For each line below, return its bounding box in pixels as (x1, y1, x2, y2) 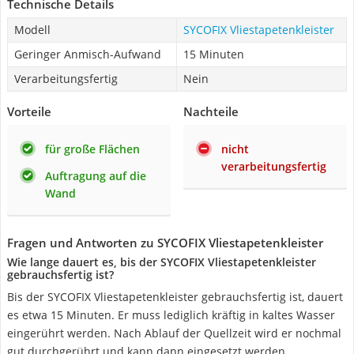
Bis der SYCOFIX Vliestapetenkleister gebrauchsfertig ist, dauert (7, 289, 343, 304)
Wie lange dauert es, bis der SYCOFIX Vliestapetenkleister (7, 254, 316, 269)
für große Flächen (45, 141, 140, 156)
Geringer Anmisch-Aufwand (14, 47, 161, 62)
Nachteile (183, 104, 239, 119)
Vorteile (7, 104, 51, 119)
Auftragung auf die (45, 168, 146, 183)
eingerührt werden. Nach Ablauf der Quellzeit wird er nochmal (7, 326, 341, 341)
